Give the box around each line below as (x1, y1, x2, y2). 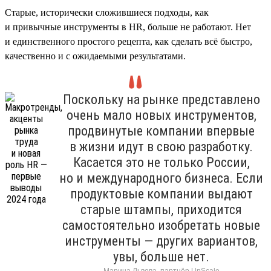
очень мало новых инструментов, (66, 107, 256, 123)
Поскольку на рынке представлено (62, 91, 260, 107)
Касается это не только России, (73, 154, 250, 170)
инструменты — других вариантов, (65, 233, 258, 249)
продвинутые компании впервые (68, 123, 255, 139)
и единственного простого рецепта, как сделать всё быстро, (5, 36, 252, 47)
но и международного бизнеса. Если (59, 170, 263, 186)
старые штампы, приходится (80, 201, 242, 217)
